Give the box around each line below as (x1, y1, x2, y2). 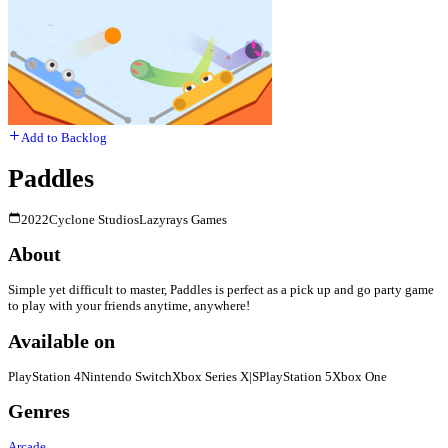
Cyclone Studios (49, 212, 139, 228)
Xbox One (332, 368, 387, 384)
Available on (8, 330, 115, 352)
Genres (8, 401, 70, 422)
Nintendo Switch (81, 368, 172, 384)
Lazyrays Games (139, 212, 227, 228)
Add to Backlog (21, 130, 107, 146)
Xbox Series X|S (172, 368, 259, 384)
